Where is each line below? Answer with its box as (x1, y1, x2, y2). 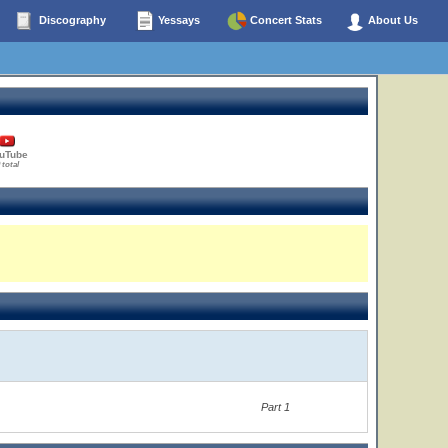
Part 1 (261, 401, 290, 413)
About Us (365, 13, 418, 26)
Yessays (155, 13, 200, 26)
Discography (35, 13, 106, 26)
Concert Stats (247, 13, 322, 26)
